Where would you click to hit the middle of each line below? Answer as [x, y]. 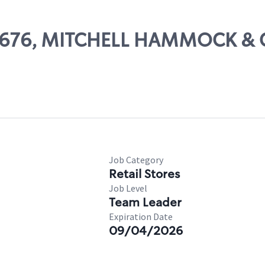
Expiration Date [141, 216]
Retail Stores [144, 174]
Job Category [136, 160]
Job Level [128, 188]
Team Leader [145, 202]
